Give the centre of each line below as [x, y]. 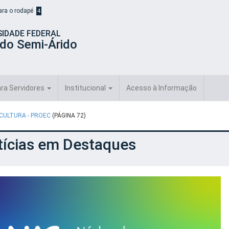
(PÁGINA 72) [69, 116]
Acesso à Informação [162, 88]
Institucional [86, 88]
